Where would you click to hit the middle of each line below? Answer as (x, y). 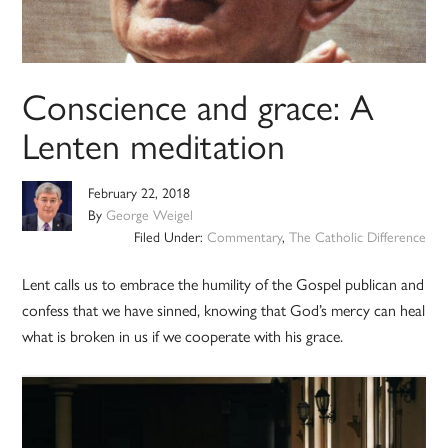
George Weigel (150, 214)
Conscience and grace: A (198, 105)
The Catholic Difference (357, 236)
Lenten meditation (154, 144)
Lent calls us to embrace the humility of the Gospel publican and (223, 284)
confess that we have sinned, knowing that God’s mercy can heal (224, 310)
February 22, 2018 (139, 192)
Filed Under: (170, 236)
